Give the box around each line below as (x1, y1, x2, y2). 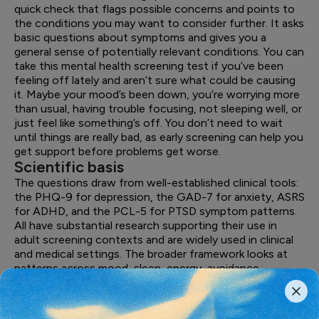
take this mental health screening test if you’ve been (14, 59, 283, 73)
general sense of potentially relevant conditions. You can (14, 45, 304, 58)
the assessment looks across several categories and (14, 304, 281, 318)
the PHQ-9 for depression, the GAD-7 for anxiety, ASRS (14, 190, 305, 204)
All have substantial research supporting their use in (14, 219, 277, 232)
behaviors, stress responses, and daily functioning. (14, 276, 271, 289)
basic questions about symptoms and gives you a (14, 31, 266, 44)
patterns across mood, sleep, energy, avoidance (14, 261, 259, 275)
